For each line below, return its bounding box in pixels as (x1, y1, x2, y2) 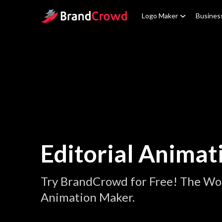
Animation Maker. (41, 190, 135, 204)
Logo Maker (142, 11, 178, 20)
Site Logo (40, 9, 72, 19)
